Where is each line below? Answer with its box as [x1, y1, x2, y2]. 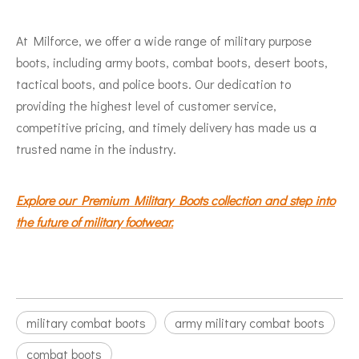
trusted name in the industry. [16, 139, 176, 157]
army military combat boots [175, 313, 325, 331]
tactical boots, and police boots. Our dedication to [16, 75, 291, 92]
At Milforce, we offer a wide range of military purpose [16, 31, 312, 49]
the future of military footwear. [16, 212, 173, 230]
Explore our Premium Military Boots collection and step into [16, 191, 335, 208]
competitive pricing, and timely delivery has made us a [16, 118, 317, 135]
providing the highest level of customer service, [16, 96, 276, 114]
